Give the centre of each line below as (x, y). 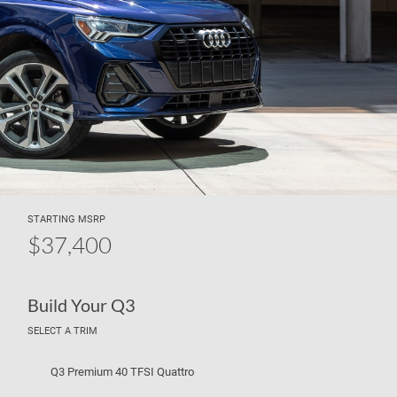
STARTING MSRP (66, 219)
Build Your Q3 (82, 305)
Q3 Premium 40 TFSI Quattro (123, 372)
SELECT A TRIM (62, 331)
